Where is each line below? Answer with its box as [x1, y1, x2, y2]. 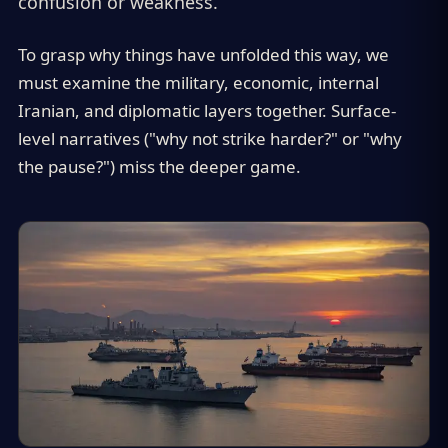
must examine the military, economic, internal [17, 71, 379, 95]
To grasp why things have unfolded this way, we [17, 43, 389, 67]
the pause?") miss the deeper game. [17, 155, 301, 179]
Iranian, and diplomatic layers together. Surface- [17, 99, 396, 123]
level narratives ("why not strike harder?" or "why [17, 127, 402, 151]
